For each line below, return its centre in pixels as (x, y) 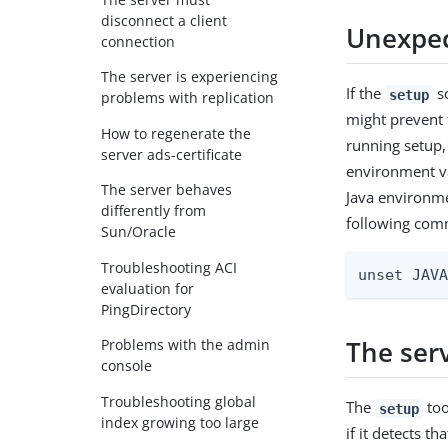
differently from (154, 211)
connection (138, 41)
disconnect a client (164, 20)
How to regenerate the (176, 133)
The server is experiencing (190, 77)
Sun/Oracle (139, 232)
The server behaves (167, 190)
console (127, 366)
